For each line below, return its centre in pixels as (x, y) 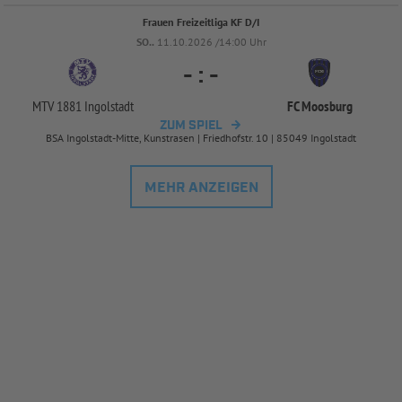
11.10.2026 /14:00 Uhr (211, 41)
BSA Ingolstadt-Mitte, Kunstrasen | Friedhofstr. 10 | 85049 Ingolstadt (201, 137)
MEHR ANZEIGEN (201, 188)
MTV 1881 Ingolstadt (83, 105)
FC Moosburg (319, 105)
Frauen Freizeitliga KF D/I (201, 22)
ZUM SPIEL (191, 125)
